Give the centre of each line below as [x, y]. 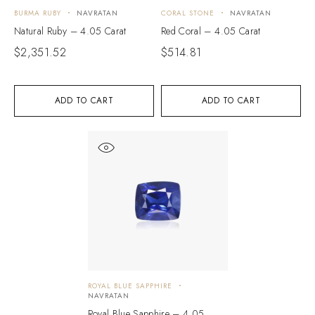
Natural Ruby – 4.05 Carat [70, 31]
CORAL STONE [188, 13]
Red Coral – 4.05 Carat [211, 31]
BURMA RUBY [38, 13]
